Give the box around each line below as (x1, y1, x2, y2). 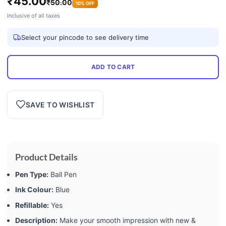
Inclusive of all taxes (7, 12, 60, 19)
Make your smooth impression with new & (58, 216, 196, 225)
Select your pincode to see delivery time (21, 33, 149, 41)
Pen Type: (15, 169, 48, 179)
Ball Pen (48, 169, 77, 179)
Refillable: (15, 200, 49, 209)
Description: (15, 216, 58, 225)
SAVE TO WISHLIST (26, 100, 95, 109)
